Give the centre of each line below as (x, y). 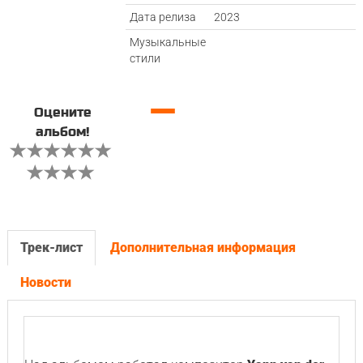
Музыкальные (168, 42)
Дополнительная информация (203, 248)
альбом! (63, 132)
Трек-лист (51, 248)
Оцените (62, 113)
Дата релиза (163, 17)
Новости (45, 282)
